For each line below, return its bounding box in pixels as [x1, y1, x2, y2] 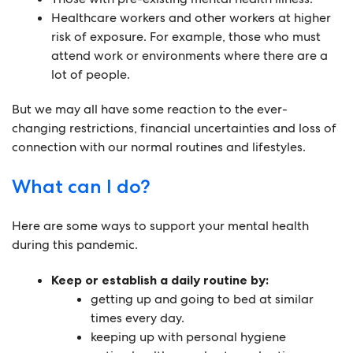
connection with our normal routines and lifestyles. [12, 138, 306, 155]
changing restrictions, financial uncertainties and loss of [12, 119, 336, 136]
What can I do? [12, 174, 150, 198]
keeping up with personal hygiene [91, 328, 286, 345]
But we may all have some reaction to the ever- [12, 100, 288, 117]
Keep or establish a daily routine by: [51, 271, 269, 288]
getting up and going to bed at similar [91, 290, 314, 307]
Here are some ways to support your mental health [12, 217, 309, 234]
